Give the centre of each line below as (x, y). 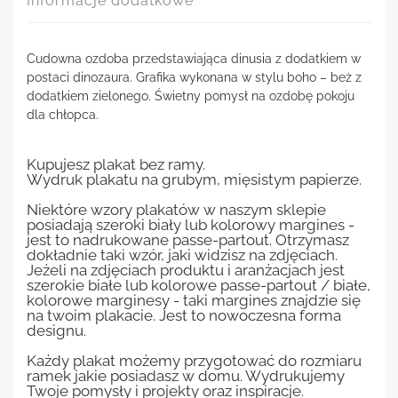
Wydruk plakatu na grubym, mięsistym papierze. (194, 179)
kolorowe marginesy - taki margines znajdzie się (194, 300)
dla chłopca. (63, 114)
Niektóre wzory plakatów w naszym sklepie (176, 209)
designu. (56, 330)
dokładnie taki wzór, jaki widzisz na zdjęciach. (182, 255)
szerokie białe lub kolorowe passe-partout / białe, (199, 285)
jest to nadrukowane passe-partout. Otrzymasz (188, 239)
